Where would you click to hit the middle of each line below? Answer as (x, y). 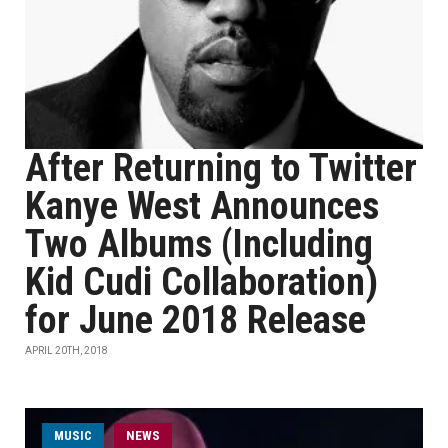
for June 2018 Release (195, 320)
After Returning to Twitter (221, 168)
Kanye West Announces (202, 206)
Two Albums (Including (199, 244)
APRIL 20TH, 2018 (66, 350)
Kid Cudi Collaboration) (201, 282)
